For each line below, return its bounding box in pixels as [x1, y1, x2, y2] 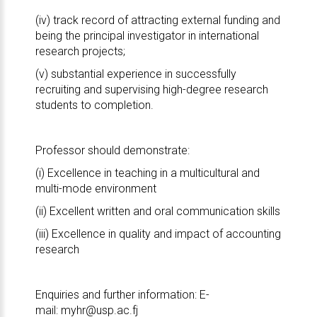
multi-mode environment [35, 182, 156, 195]
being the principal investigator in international [35, 29, 259, 42]
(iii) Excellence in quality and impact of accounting [35, 227, 281, 241]
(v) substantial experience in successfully [35, 67, 236, 81]
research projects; [35, 45, 125, 58]
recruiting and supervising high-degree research [35, 83, 268, 96]
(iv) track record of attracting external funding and [35, 13, 280, 27]
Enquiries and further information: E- [35, 288, 209, 301]
